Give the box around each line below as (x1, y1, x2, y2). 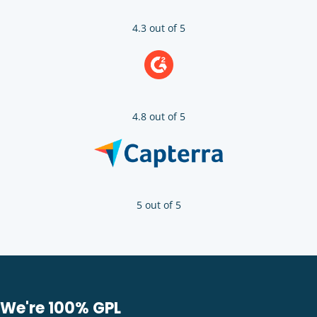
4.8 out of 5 (132, 109, 185, 123)
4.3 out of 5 (132, 21, 185, 35)
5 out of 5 (136, 197, 181, 212)
